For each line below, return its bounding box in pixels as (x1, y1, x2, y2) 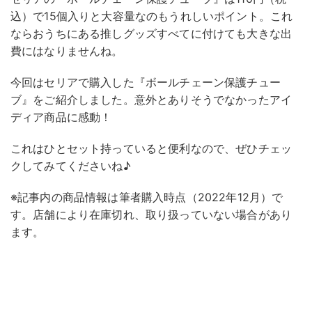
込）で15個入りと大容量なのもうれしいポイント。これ (10, 8, 293, 23)
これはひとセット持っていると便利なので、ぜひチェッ (10, 141, 292, 155)
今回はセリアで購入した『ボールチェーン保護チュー (10, 75, 281, 89)
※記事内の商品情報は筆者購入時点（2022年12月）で (10, 189, 283, 204)
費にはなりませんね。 (10, 43, 123, 58)
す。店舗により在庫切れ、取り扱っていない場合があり (10, 207, 292, 221)
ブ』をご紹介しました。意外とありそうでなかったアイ (10, 92, 292, 107)
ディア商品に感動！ (10, 109, 112, 124)
